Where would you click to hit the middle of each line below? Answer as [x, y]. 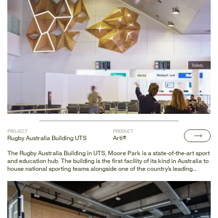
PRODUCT [123, 131]
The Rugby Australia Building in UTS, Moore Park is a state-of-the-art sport [109, 153]
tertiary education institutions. [48, 176]
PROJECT [18, 131]
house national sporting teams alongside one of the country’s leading [100, 168]
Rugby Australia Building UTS [47, 138]
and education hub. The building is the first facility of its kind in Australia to [108, 161]
